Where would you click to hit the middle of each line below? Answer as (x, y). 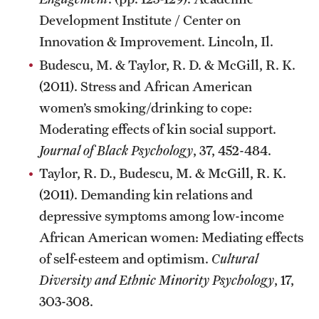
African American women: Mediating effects (171, 237)
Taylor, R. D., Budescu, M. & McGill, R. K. (163, 173)
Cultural (235, 258)
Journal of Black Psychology (116, 150)
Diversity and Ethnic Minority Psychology (157, 280)
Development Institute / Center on (140, 20)
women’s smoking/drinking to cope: (146, 107)
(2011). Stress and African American (146, 86)
